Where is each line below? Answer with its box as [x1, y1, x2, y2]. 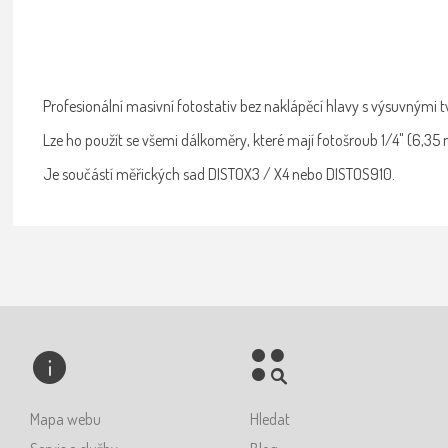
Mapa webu [30, 408, 101, 429]
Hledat [250, 408, 290, 429]
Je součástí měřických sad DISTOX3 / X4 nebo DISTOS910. [43, 163, 396, 184]
